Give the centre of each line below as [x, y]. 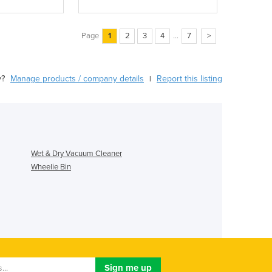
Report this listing [189, 79]
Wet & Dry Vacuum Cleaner [76, 154]
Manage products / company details [77, 79]
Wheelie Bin [51, 167]
